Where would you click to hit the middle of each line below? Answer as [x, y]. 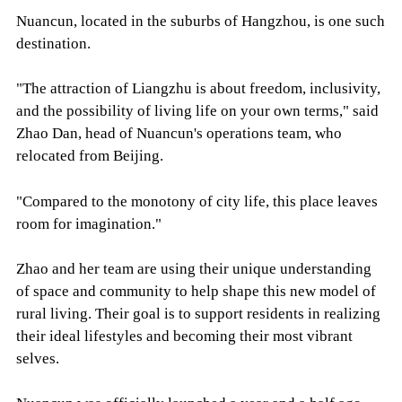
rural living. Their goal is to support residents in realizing [198, 313]
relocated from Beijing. [89, 156]
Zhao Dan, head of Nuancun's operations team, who [179, 134]
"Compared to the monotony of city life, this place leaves [197, 201]
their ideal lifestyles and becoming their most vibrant [184, 336]
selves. [37, 358]
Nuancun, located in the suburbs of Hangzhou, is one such [200, 22]
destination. [53, 44]
